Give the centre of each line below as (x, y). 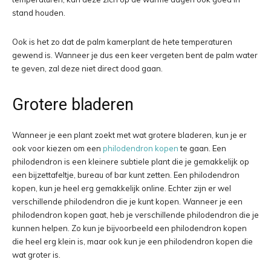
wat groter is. (37, 255)
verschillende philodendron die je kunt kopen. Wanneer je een (127, 201)
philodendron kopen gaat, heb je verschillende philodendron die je (135, 215)
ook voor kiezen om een (57, 148)
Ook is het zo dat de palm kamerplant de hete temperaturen (122, 42)
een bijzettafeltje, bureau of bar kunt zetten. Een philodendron (126, 175)
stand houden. (39, 13)
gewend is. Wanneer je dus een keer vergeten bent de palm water (135, 55)
